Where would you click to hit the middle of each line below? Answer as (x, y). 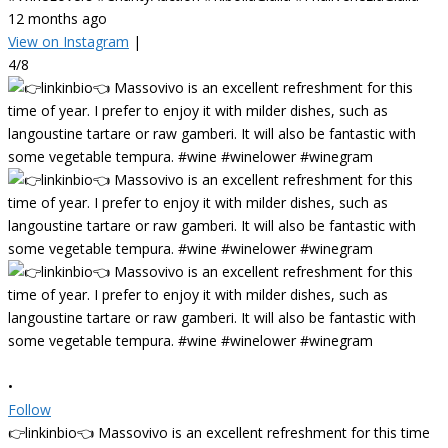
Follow (29, 409)
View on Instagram (68, 41)
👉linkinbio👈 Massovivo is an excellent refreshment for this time (219, 432)
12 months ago (57, 18)
